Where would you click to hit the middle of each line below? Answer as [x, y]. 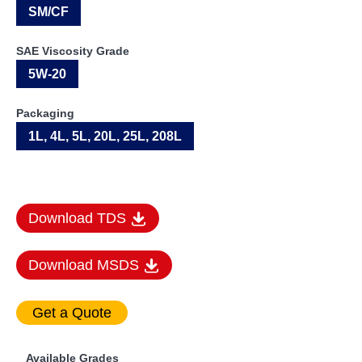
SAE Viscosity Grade [73, 51]
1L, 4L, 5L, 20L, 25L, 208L [105, 136]
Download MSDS [86, 265]
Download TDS [79, 218]
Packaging [45, 113]
